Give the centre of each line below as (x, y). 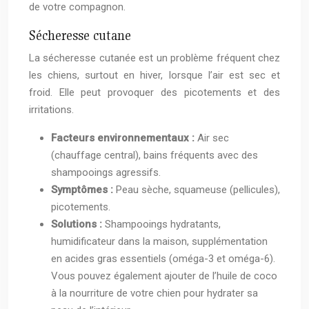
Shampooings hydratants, (163, 225)
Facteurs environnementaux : (124, 138)
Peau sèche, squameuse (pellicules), (198, 190)
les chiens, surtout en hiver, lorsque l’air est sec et (154, 76)
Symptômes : (83, 190)
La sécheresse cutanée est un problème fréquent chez (154, 58)
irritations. (51, 110)
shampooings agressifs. (106, 173)
